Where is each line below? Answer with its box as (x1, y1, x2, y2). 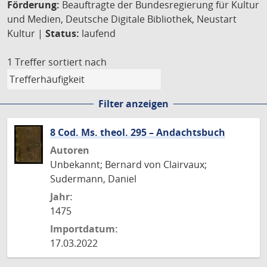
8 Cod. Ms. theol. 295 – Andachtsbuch (50, 126, 225, 139)
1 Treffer (7, 55, 46, 69)
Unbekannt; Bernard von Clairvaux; (50, 158, 207, 171)
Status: (45, 27, 79, 40)
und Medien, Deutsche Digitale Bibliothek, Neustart (7, 13, 237, 26)
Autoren (50, 144, 89, 157)
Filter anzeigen (98, 97, 169, 110)
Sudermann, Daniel (50, 172, 136, 185)
